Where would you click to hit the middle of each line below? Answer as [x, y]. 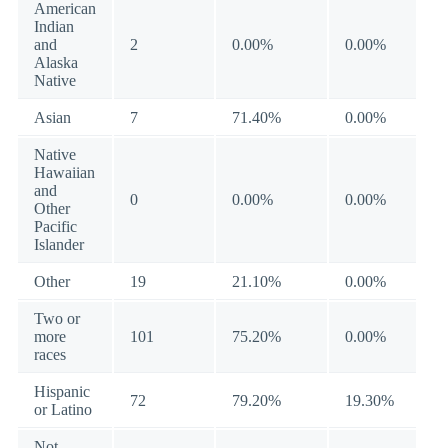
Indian [54, 26]
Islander [59, 244]
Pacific [55, 226]
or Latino [63, 409]
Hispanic [62, 391]
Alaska [56, 62]
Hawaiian [64, 172]
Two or [57, 318]
